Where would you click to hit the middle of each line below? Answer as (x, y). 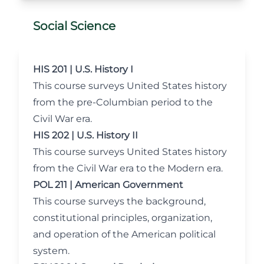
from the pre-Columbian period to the (123, 102)
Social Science (74, 26)
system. (51, 251)
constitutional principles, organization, (123, 218)
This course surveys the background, (119, 201)
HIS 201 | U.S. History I (83, 69)
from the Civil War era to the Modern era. (128, 168)
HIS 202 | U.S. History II (85, 135)
